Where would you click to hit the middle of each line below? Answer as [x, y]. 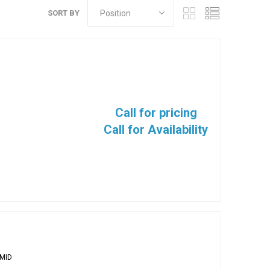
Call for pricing [156, 112]
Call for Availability [156, 129]
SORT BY [64, 13]
